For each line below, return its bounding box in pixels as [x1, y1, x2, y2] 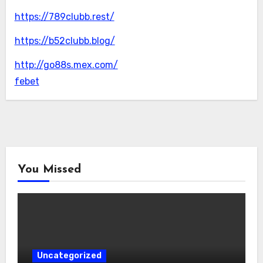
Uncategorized [36, 251, 102, 261]
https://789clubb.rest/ [14, 11, 114, 23]
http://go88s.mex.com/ [14, 59, 118, 70]
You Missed [17, 164, 81, 176]
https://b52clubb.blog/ [14, 35, 115, 46]
